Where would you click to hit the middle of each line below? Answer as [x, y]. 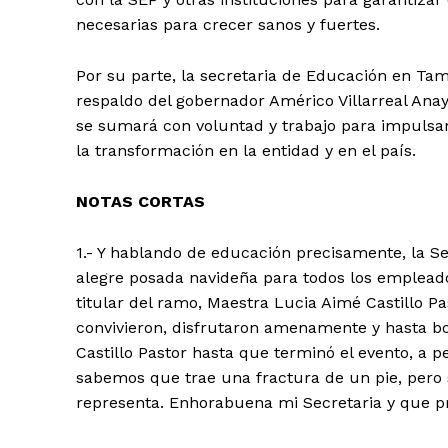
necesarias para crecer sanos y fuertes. [228, 25]
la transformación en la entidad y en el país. [246, 151]
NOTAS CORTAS [140, 202]
